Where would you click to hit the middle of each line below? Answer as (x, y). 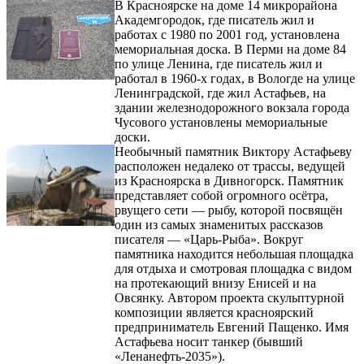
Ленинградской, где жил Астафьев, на (221, 93)
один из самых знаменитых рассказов (219, 224)
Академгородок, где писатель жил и (215, 19)
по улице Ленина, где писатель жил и (219, 63)
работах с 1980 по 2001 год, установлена (227, 34)
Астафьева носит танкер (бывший (209, 341)
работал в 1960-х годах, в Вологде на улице (235, 78)
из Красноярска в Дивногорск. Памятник (230, 180)
